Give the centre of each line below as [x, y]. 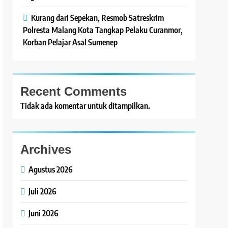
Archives [46, 150]
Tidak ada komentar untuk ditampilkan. [85, 106]
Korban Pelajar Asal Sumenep [70, 42]
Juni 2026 [44, 213]
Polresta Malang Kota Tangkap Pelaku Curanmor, [103, 30]
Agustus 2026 [51, 169]
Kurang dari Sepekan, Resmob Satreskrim [98, 18]
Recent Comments [74, 92]
